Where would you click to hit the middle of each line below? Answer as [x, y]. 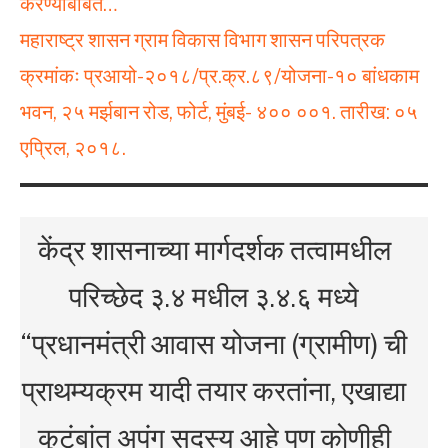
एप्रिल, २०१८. [73, 147]
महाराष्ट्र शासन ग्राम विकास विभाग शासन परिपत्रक [202, 39]
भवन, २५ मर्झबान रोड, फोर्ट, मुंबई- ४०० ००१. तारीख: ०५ [219, 111]
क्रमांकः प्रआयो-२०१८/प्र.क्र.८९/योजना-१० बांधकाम [219, 75]
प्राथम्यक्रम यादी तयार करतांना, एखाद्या [214, 390]
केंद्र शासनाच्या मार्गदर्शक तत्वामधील [214, 249]
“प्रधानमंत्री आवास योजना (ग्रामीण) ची [214, 343]
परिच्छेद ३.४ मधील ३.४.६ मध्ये [214, 296]
